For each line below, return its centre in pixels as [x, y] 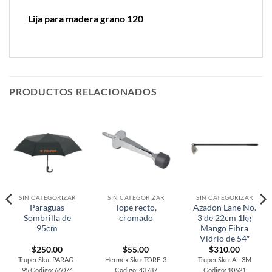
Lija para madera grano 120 [86, 19]
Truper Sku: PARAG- [47, 259]
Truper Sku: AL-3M [224, 259]
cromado [136, 218]
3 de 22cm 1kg [225, 218]
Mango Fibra [225, 228]
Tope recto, [136, 207]
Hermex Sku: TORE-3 [136, 259]
